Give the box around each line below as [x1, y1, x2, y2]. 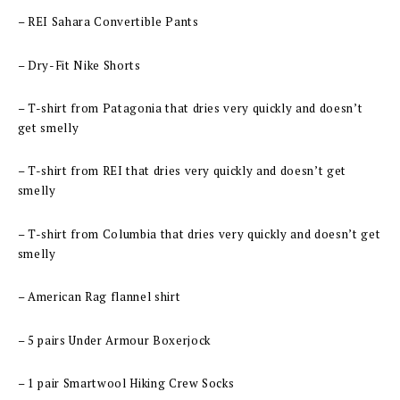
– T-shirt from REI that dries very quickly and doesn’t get [17, 162, 346, 179]
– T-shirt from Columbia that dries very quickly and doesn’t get [17, 225, 381, 242]
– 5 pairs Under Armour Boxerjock [17, 331, 211, 348]
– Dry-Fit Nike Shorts [17, 56, 141, 73]
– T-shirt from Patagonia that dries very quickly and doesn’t [17, 100, 363, 117]
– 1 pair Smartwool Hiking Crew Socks [17, 375, 235, 392]
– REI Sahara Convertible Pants [17, 13, 199, 30]
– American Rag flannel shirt [17, 288, 181, 305]
